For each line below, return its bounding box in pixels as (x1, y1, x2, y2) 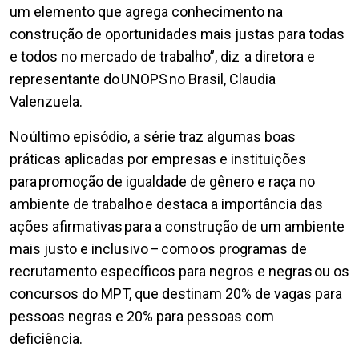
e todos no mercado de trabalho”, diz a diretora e (10, 48, 315, 66)
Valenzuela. (10, 93, 83, 111)
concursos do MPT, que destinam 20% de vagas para (10, 285, 342, 303)
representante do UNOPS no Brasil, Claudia (10, 71, 276, 88)
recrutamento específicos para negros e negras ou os (10, 263, 349, 280)
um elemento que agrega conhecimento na (10, 3, 283, 21)
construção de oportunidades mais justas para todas (10, 26, 345, 43)
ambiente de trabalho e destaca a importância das (10, 196, 323, 213)
